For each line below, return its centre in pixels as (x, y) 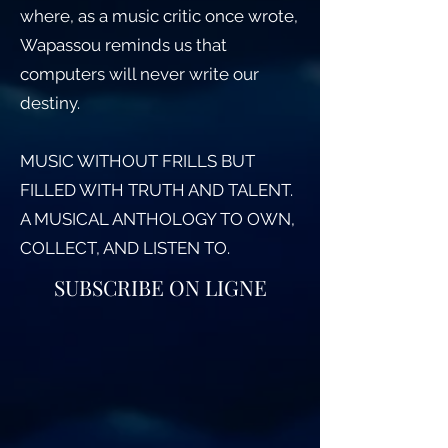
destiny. (50, 103)
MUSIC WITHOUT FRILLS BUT (137, 161)
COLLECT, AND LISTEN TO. (125, 248)
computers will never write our (139, 74)
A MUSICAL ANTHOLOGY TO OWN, (157, 219)
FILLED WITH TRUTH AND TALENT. (156, 190)
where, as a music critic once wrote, (159, 16)
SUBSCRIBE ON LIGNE (160, 287)
